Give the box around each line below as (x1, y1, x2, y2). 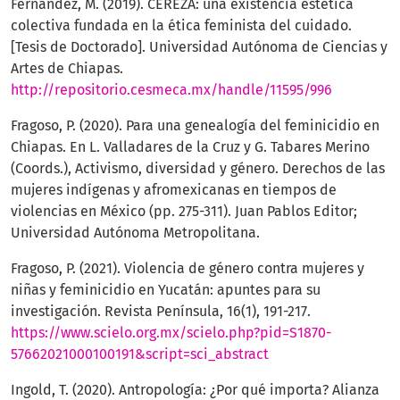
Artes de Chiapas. (11, 60, 123, 78)
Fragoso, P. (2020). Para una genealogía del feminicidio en (11, 117, 379, 135)
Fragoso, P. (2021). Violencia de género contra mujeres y (11, 260, 364, 278)
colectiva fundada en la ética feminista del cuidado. (11, 17, 352, 35)
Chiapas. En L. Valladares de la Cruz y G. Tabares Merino (11, 138, 370, 156)
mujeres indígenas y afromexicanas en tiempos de (11, 181, 337, 199)
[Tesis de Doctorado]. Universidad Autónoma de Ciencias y (11, 38, 387, 56)
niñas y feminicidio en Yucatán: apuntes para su (11, 281, 321, 299)
